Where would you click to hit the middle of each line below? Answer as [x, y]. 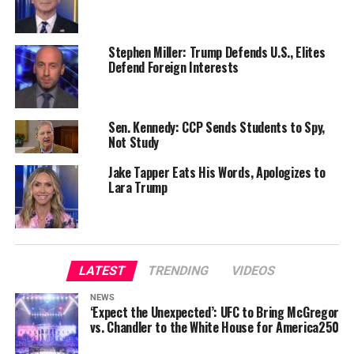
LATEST [102, 271]
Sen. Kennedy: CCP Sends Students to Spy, [217, 128]
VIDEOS [253, 271]
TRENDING [178, 271]
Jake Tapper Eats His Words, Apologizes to [217, 173]
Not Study [133, 143]
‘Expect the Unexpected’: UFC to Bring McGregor [214, 313]
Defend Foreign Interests [173, 68]
